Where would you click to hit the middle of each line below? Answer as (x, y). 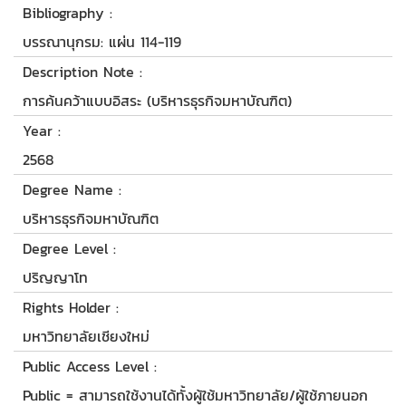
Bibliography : (68, 13)
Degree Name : (72, 190)
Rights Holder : (71, 308)
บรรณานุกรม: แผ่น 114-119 (102, 42)
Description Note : (82, 72)
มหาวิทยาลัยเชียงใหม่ (86, 337)
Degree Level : (69, 249)
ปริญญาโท (55, 278)
